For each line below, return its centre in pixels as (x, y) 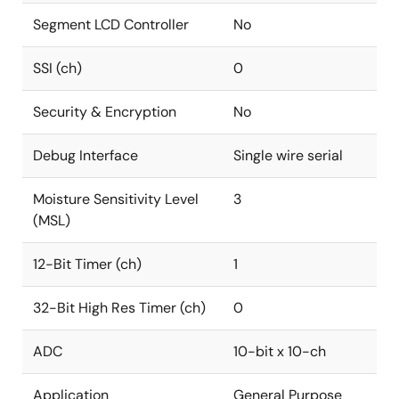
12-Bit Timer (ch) (87, 264)
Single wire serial (288, 155)
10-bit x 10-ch (280, 351)
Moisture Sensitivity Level (116, 199)
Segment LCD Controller (111, 24)
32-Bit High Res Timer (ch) (119, 308)
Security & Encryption (105, 112)
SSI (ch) (57, 68)
